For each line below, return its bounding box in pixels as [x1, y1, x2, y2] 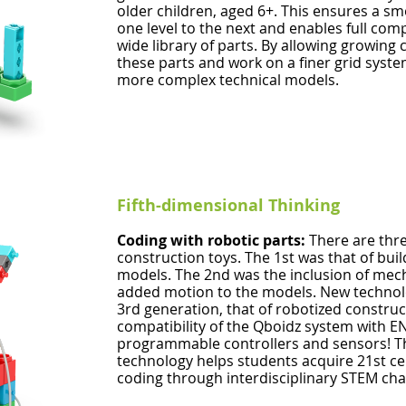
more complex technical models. [117, 70, 339, 90]
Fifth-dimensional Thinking [117, 194, 340, 217]
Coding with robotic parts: [117, 230, 309, 250]
